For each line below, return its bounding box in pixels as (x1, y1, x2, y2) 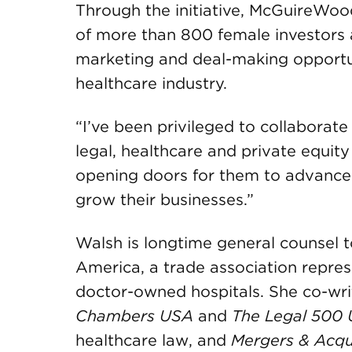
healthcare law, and (75, 331, 231, 350)
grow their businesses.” (75, 190, 254, 209)
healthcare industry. (75, 74, 227, 93)
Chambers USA (75, 306, 193, 325)
